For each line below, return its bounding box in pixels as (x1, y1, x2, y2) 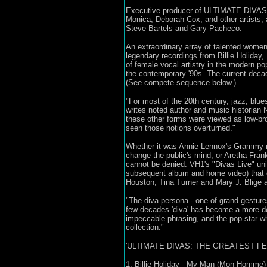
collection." (125, 223, 164, 232)
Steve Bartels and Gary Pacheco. (125, 24, 242, 33)
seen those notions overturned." (125, 123, 235, 132)
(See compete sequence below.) (125, 78, 236, 87)
